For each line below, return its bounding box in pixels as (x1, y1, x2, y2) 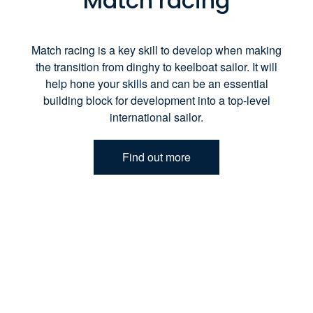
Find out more (122, 148, 191, 165)
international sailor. (110, 108, 203, 125)
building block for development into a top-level (43, 92, 270, 108)
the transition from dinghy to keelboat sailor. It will (36, 58, 277, 75)
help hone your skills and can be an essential (45, 75, 268, 92)
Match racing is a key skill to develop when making (31, 41, 282, 58)
